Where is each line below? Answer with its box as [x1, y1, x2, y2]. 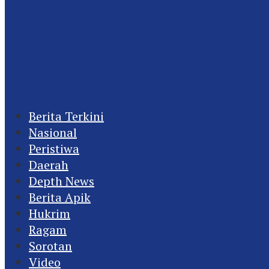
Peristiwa [29, 141, 79, 157]
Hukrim [29, 205, 70, 222]
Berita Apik [29, 189, 91, 205]
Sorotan [29, 238, 72, 254]
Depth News [29, 173, 94, 189]
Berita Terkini [29, 108, 104, 124]
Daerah [29, 157, 68, 173]
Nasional [29, 124, 77, 141]
